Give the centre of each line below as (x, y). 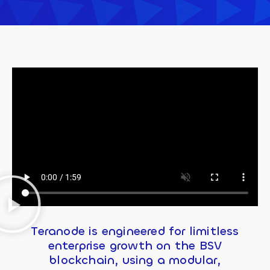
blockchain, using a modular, (135, 260)
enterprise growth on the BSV (135, 245)
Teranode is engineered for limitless (135, 231)
